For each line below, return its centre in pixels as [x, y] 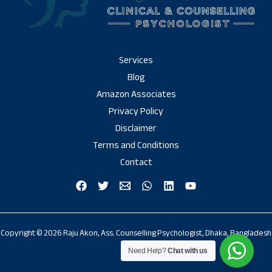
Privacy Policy [136, 111]
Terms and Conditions [136, 145]
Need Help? [148, 251]
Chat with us [188, 251]
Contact [136, 162]
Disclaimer [136, 128]
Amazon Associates [136, 94]
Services [136, 60]
